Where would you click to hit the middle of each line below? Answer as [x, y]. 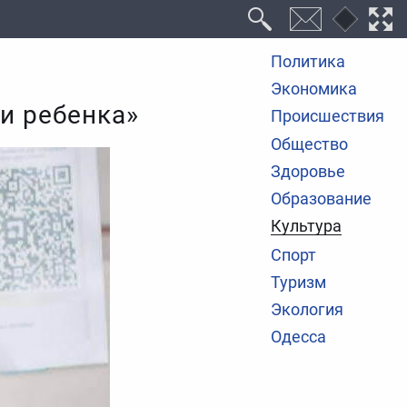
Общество [310, 144]
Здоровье [308, 171]
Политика [308, 61]
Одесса [299, 338]
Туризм [299, 282]
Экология [308, 310]
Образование [322, 199]
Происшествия [328, 117]
